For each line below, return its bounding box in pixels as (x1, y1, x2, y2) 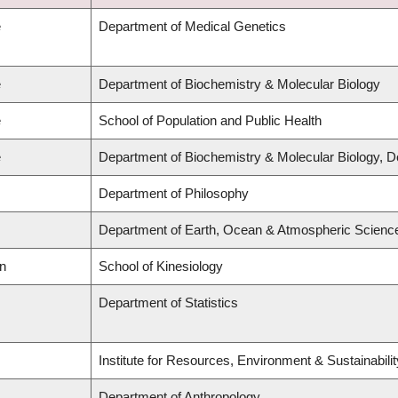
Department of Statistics (99, 295, 238, 311)
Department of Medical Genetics (99, 19, 286, 35)
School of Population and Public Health (99, 113, 322, 129)
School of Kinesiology (99, 259, 223, 275)
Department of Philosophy (99, 186, 249, 202)
